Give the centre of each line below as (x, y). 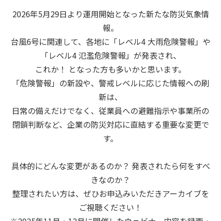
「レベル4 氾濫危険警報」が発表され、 (110, 55)
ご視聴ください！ (110, 207)
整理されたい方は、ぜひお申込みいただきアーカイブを (110, 194)
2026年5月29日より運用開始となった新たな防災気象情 (110, 14)
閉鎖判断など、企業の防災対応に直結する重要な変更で (110, 125)
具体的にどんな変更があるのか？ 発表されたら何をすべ (110, 166)
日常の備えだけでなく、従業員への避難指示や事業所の (110, 111)
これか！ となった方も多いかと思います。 (110, 69)
